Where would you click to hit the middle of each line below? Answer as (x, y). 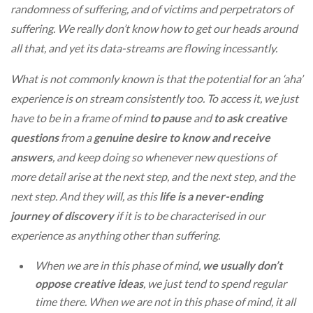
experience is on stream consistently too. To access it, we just (154, 99)
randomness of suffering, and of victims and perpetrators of (152, 9)
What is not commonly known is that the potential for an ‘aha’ (156, 79)
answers (31, 157)
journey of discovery (62, 216)
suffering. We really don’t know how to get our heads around (154, 29)
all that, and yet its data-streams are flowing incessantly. (144, 48)
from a (76, 138)
